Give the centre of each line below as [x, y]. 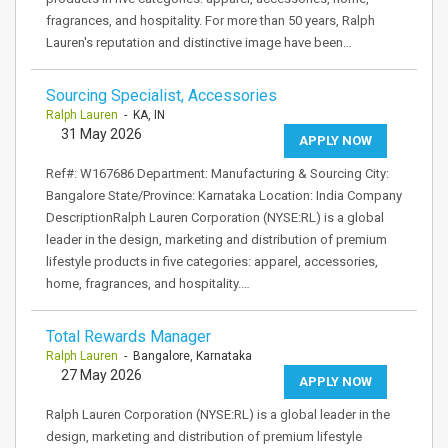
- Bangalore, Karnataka [185, 356]
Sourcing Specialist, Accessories [161, 95]
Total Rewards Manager [128, 336]
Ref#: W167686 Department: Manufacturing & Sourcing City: [217, 173]
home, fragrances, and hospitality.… [148, 283]
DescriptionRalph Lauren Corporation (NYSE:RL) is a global [215, 217]
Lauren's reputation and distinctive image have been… [199, 42]
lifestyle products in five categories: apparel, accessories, [212, 261]
